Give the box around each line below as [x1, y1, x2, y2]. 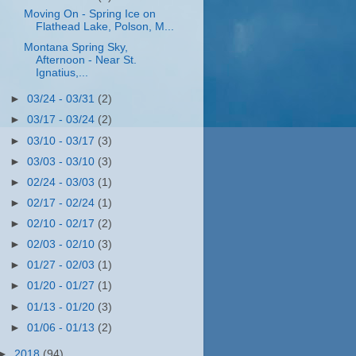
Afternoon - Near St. [35, 54, 137, 67]
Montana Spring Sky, [23, 41, 128, 54]
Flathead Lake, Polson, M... [35, 21, 174, 33]
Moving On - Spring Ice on [23, 8, 156, 21]
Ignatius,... [35, 67, 88, 79]
